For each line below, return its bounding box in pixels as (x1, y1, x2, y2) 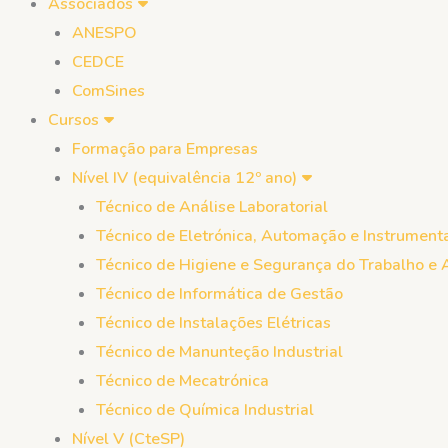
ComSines (72, 80, 145, 102)
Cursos (48, 109, 99, 131)
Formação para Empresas (72, 138, 258, 160)
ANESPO (72, 22, 137, 44)
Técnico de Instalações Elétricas (96, 312, 331, 334)
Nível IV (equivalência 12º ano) (72, 167, 297, 189)
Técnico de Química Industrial (96, 399, 314, 421)
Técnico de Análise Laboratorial (96, 196, 328, 218)
